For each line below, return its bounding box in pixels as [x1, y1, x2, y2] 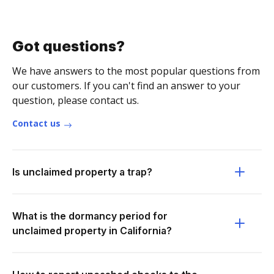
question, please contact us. [12, 94, 139, 107]
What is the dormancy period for [12, 210, 168, 222]
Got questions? [12, 39, 125, 54]
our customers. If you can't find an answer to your [12, 79, 240, 92]
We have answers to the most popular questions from [12, 64, 260, 78]
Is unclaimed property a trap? [12, 166, 152, 178]
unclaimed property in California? [12, 224, 172, 237]
